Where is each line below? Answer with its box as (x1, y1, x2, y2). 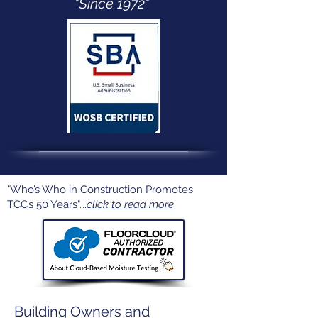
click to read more (87, 198, 174, 211)
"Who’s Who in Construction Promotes (7, 183, 193, 196)
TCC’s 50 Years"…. (7, 198, 87, 211)
